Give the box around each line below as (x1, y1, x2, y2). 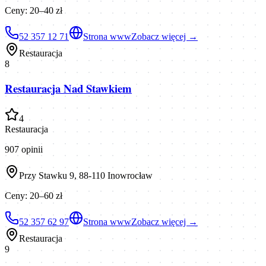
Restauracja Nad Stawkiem (5, 80, 132, 97)
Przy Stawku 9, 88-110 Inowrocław (19, 170, 153, 181)
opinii (19, 144, 43, 155)
